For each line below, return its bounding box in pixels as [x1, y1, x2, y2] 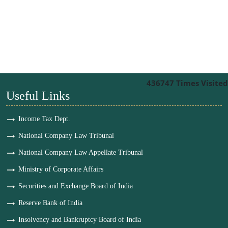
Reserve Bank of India [18, 199, 82, 207]
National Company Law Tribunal [18, 132, 114, 139]
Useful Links [6, 89, 70, 102]
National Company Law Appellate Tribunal [18, 149, 143, 156]
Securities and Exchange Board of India [18, 182, 133, 190]
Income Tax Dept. [18, 115, 70, 123]
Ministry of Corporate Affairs [18, 165, 103, 173]
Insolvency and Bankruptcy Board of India [18, 216, 141, 223]
